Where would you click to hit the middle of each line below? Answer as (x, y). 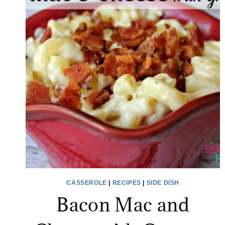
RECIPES (127, 183)
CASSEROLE (87, 183)
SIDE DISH (163, 183)
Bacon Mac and (123, 205)
